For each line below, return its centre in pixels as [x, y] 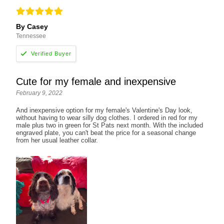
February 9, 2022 [39, 93]
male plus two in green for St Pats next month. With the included [110, 125]
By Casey [32, 27]
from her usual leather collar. [57, 140]
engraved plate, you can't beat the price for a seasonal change [106, 132]
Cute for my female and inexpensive [96, 81]
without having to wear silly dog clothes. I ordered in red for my [107, 117]
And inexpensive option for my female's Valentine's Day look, [104, 110]
